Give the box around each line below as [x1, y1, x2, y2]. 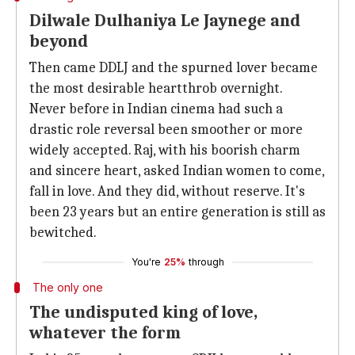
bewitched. [29, 224, 97, 241]
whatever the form [29, 323, 181, 343]
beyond [29, 31, 88, 52]
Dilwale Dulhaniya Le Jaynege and [29, 10, 300, 31]
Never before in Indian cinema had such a [29, 101, 283, 117]
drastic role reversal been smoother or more [29, 121, 303, 138]
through [188, 256, 224, 268]
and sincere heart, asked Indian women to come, [29, 162, 324, 179]
